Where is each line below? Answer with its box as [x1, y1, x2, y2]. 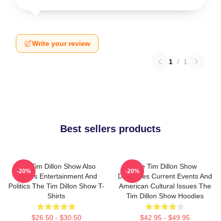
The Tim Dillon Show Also [17, 162, 96, 170]
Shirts [47, 192, 65, 200]
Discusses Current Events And [117, 172, 212, 180]
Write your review [32, 39, 90, 47]
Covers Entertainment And [15, 172, 97, 180]
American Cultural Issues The [118, 182, 211, 190]
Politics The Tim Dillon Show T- [8, 182, 105, 190]
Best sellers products [60, 123, 161, 134]
